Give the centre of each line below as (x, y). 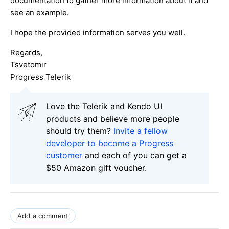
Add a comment (43, 215)
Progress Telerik (40, 77)
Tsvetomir (28, 64)
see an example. (40, 12)
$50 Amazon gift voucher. (96, 167)
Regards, (26, 52)
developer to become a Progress (110, 143)
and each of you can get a (134, 155)
